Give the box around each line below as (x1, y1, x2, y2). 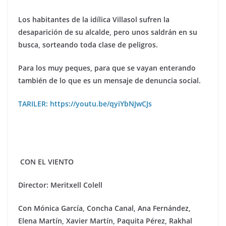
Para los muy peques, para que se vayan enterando (18, 63, 196, 73)
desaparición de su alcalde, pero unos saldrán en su (18, 27, 197, 37)
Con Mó (18, 203, 45, 213)
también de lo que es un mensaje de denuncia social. (18, 76, 201, 86)
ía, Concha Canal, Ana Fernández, (77, 203, 191, 213)
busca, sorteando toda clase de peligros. (18, 40, 158, 50)
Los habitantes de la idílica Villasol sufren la (18, 15, 169, 25)
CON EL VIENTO (20, 157, 74, 166)
